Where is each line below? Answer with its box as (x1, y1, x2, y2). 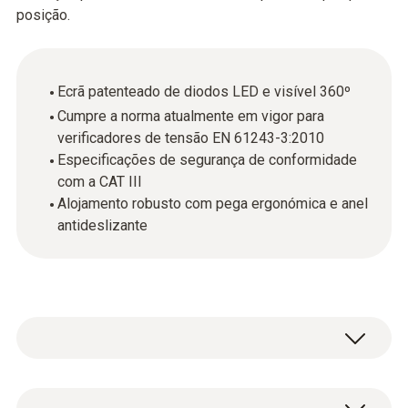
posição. (16, 6, 70, 24)
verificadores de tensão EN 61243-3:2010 (57, 129, 324, 147)
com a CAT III (57, 173, 142, 190)
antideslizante (57, 217, 148, 234)
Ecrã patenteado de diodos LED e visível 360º (57, 83, 351, 100)
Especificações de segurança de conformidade (57, 151, 357, 168)
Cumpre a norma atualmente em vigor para (57, 107, 324, 125)
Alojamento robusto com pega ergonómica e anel (57, 195, 368, 212)
